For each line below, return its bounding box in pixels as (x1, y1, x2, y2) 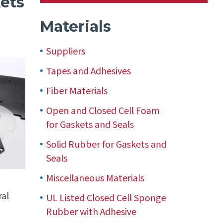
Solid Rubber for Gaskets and (46, 137, 166, 150)
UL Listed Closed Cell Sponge (46, 190, 166, 204)
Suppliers (46, 44, 85, 57)
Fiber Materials (46, 83, 108, 97)
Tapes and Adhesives (46, 63, 131, 77)
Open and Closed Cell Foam (46, 103, 160, 116)
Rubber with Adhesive (46, 204, 136, 218)
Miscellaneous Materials (46, 170, 144, 184)
